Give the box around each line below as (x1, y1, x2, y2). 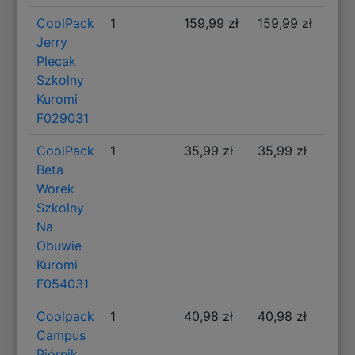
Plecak (36, 53, 77, 70)
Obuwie (36, 238, 82, 254)
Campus (36, 327, 86, 344)
